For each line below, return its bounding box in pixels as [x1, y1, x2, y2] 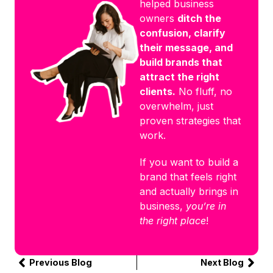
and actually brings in [140, 185, 239, 198]
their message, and [140, 41, 233, 54]
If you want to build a [140, 156, 239, 169]
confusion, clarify [140, 27, 226, 40]
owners [140, 12, 178, 25]
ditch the [177, 12, 222, 25]
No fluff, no [175, 85, 233, 98]
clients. [140, 85, 176, 98]
